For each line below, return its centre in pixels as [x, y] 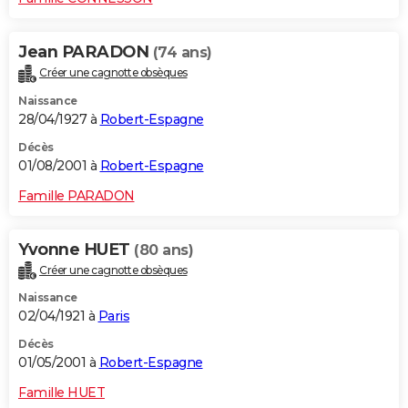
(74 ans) [182, 52]
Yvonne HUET [76, 249]
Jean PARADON [86, 51]
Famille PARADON [76, 195]
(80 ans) [163, 250]
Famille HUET [61, 393]
